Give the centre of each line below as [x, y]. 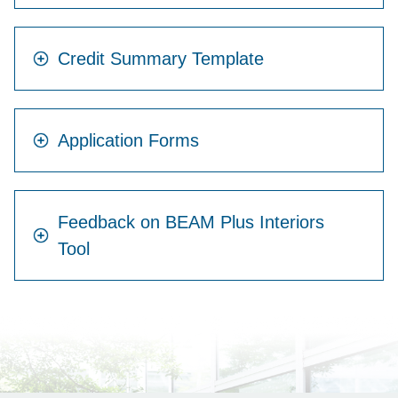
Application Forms [128, 141]
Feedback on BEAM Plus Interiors [191, 223]
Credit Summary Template [161, 59]
